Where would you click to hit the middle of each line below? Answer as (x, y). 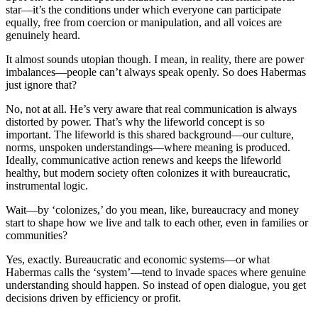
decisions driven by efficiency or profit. (93, 297)
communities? (37, 235)
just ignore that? (41, 84)
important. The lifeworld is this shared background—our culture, (150, 134)
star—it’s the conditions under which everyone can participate (143, 9)
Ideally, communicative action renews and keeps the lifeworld (143, 160)
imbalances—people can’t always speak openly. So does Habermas (156, 72)
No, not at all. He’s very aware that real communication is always (151, 109)
